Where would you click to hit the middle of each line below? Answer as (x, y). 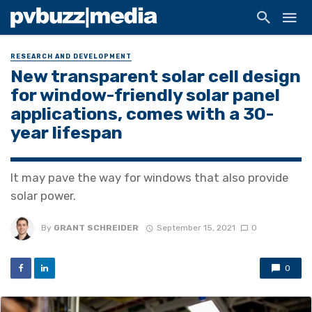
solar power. (43, 196)
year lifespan (67, 133)
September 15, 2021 (196, 228)
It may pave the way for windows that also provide (149, 178)
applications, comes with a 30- (142, 114)
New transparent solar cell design (156, 76)
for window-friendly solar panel (145, 95)
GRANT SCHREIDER (96, 228)
